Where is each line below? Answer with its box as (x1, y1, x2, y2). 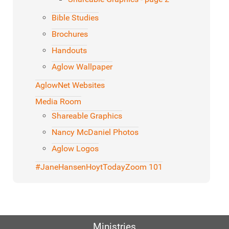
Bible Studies (52, 13, 99, 23)
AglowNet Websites (35, 80, 105, 90)
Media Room (35, 97, 81, 107)
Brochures (52, 29, 88, 39)
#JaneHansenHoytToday (35, 162, 125, 172)
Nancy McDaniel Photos (52, 127, 139, 138)
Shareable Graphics (52, 111, 122, 121)
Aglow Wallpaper (52, 62, 112, 72)
